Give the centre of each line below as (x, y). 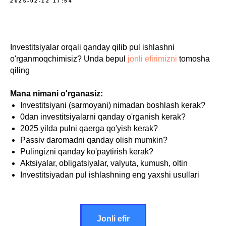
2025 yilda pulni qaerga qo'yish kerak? (89, 128)
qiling (20, 70)
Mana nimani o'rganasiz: (56, 94)
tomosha (193, 59)
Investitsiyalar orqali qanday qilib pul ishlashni (92, 47)
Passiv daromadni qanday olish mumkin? (94, 140)
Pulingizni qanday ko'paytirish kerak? (87, 152)
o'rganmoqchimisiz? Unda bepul (69, 59)
